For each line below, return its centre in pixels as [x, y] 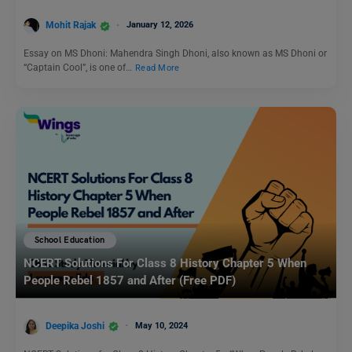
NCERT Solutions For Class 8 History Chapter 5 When [165, 264]
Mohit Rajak [71, 26]
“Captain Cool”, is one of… [79, 68]
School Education [70, 240]
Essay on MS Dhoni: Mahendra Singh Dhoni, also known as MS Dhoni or [175, 54]
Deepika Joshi [75, 326]
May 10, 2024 [161, 325]
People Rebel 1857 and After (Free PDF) [130, 281]
